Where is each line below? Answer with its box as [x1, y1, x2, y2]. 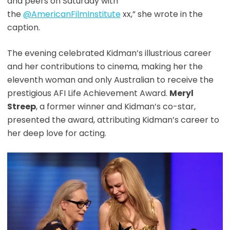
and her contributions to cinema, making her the [7, 61, 203, 73]
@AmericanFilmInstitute [23, 8, 121, 21]
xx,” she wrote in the [120, 8, 203, 21]
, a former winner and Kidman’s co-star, [35, 101, 196, 113]
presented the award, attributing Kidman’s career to [7, 114, 219, 126]
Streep [7, 101, 36, 113]
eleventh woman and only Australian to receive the [7, 74, 214, 86]
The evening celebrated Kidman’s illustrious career [7, 47, 212, 60]
